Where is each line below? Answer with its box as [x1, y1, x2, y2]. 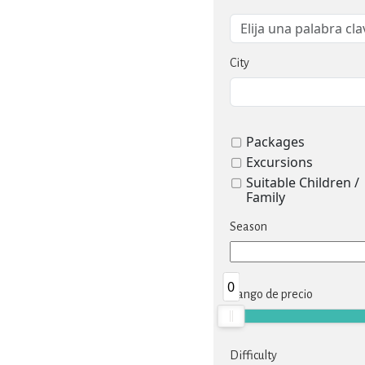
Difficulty [230, 349, 277, 362]
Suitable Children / [246, 174, 359, 191]
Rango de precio [230, 288, 313, 301]
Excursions [246, 153, 313, 171]
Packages [246, 133, 305, 151]
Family [246, 188, 285, 206]
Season [230, 220, 267, 233]
